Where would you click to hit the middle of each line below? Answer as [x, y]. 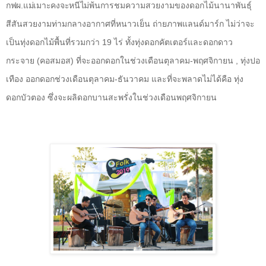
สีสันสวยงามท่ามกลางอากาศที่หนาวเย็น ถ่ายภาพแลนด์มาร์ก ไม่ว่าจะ [130, 24]
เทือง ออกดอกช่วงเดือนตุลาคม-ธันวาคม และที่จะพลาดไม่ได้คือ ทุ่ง [125, 79]
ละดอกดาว [213, 42]
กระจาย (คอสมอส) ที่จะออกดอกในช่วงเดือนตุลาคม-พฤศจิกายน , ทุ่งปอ [133, 61]
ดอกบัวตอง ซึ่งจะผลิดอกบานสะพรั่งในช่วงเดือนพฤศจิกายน [111, 98]
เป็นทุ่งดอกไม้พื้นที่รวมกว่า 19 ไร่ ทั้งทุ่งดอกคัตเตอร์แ [99, 42]
